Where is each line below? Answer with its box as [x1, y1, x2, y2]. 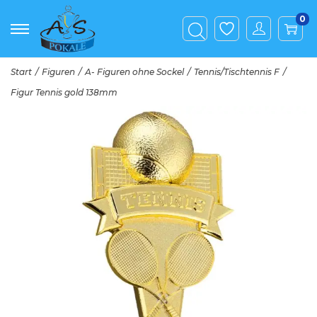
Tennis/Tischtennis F [194, 67, 279, 78]
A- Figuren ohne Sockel [85, 67, 184, 78]
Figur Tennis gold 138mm [11, 87, 117, 98]
